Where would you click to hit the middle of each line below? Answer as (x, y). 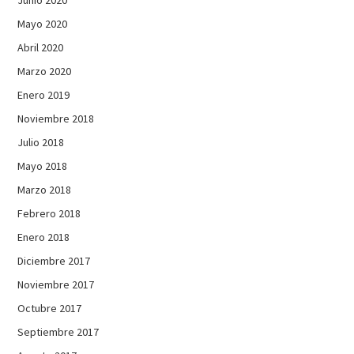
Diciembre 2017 (54, 260)
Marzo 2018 (45, 189)
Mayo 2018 (43, 166)
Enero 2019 (44, 94)
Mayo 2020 (43, 23)
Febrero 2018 (49, 213)
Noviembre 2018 (56, 118)
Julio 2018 (41, 142)
